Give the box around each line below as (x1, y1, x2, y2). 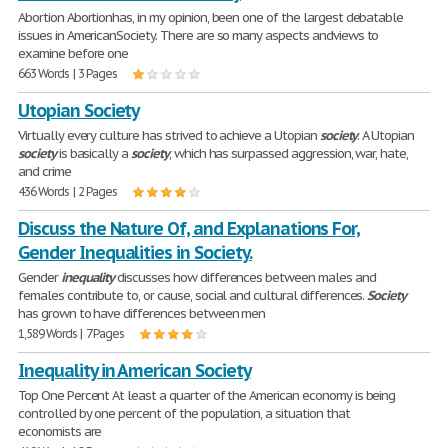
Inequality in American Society (18, 358, 251, 382)
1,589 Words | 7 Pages (18, 325, 125, 341)
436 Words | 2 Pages (18, 183, 118, 199)
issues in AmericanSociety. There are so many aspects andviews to (18, 26, 379, 44)
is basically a (55, 144, 132, 162)
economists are (18, 422, 102, 440)
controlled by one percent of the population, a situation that (18, 404, 350, 422)
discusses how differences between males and (114, 268, 376, 286)
